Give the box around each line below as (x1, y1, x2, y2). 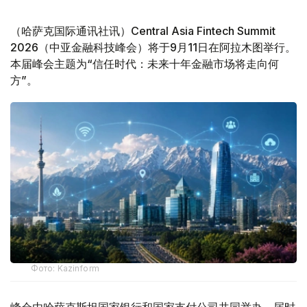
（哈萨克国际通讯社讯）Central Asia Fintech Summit (10, 24, 275, 38)
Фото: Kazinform (31, 263, 99, 274)
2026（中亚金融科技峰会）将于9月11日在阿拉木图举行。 (10, 40, 296, 55)
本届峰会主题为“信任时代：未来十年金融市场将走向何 (10, 57, 279, 71)
